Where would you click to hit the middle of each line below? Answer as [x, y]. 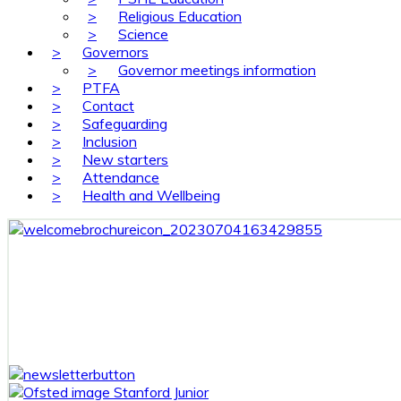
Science [143, 34]
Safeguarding [125, 124]
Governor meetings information [217, 70]
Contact [108, 106]
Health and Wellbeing [151, 195]
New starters [125, 159]
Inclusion [110, 141]
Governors [115, 52]
